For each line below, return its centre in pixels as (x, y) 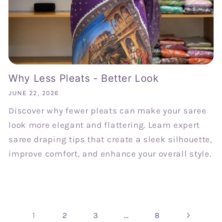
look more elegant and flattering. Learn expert (104, 125)
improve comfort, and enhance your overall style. (110, 154)
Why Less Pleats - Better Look (84, 78)
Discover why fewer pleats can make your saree (108, 111)
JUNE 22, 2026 (34, 93)
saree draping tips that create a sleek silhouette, (111, 139)
